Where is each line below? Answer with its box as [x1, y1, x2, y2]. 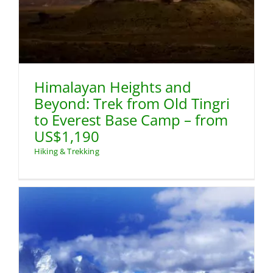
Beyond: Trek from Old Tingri [34, 93, 230, 113]
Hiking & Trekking [34, 145, 99, 157]
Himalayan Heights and [34, 76, 191, 97]
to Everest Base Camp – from [34, 109, 228, 130]
